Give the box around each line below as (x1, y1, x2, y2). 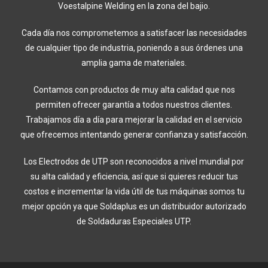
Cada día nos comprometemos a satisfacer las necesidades (21, 28, 247, 38)
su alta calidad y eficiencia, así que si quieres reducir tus (30, 171, 238, 181)
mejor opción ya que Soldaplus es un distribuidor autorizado (22, 201, 246, 211)
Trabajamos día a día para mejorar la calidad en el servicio (26, 114, 242, 124)
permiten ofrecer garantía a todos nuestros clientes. (36, 99, 232, 109)
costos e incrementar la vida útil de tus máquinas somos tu (23, 186, 245, 196)
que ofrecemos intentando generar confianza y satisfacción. (20, 129, 248, 139)
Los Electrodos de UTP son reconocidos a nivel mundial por (24, 156, 244, 166)
